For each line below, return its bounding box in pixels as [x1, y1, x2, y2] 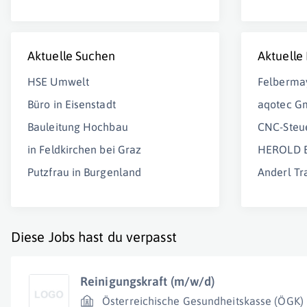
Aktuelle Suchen [27, 49, 116, 63]
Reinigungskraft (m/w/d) [80, 274, 215, 288]
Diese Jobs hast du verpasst [11, 229, 177, 245]
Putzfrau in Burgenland [27, 166, 142, 178]
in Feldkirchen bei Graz [27, 143, 142, 156]
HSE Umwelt [27, 75, 89, 88]
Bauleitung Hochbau [27, 121, 128, 133]
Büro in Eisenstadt [27, 98, 116, 110]
